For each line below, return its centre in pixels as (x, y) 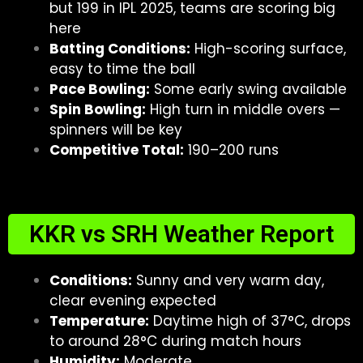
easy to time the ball (122, 69)
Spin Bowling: (98, 109)
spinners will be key (116, 130)
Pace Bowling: (100, 89)
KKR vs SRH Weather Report (181, 233)
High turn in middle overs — (243, 109)
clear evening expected (133, 300)
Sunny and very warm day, (228, 280)
